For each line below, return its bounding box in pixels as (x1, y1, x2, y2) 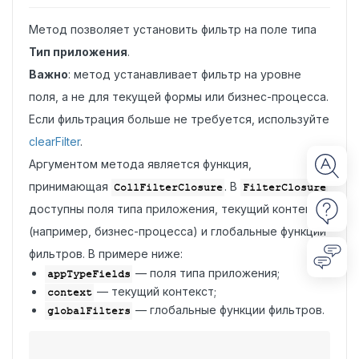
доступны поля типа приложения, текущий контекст (29, 202, 324, 216)
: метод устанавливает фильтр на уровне (68, 67, 301, 81)
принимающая (29, 179, 111, 193)
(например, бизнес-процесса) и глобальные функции (29, 224, 326, 238)
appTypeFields (46, 268, 131, 280)
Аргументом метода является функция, (29, 157, 252, 171)
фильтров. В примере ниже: (29, 247, 183, 260)
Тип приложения (29, 45, 127, 58)
